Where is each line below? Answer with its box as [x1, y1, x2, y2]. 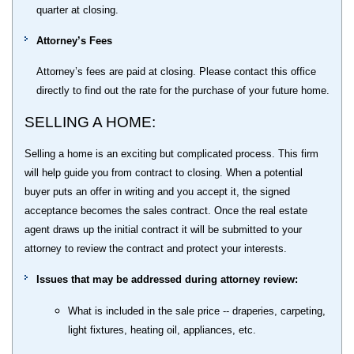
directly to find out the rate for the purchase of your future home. [36, 84, 330, 96]
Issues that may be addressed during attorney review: [36, 273, 298, 285]
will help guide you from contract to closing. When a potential [24, 166, 303, 179]
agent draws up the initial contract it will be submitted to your [24, 223, 302, 235]
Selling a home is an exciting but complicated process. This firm [24, 147, 318, 160]
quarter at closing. [36, 3, 119, 16]
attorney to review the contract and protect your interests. [24, 242, 287, 254]
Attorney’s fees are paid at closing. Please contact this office [36, 65, 316, 77]
